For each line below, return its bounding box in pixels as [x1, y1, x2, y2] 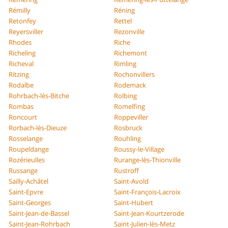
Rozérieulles [9, 155, 45, 164]
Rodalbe [9, 80, 34, 90]
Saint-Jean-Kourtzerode [114, 208, 184, 218]
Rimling [114, 59, 136, 68]
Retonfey [9, 16, 37, 25]
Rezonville [114, 26, 145, 36]
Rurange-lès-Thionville [114, 155, 181, 164]
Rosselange [9, 133, 43, 143]
